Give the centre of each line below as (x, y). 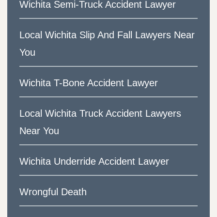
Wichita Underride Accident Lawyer (94, 162)
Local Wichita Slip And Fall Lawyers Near (107, 35)
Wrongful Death (53, 192)
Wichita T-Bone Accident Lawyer (89, 83)
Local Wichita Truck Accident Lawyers (100, 114)
